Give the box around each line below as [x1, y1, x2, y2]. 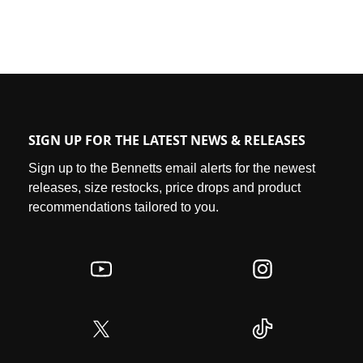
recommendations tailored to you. [28, 200, 219, 215]
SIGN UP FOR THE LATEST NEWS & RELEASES [28, 131, 305, 150]
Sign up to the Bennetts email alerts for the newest [28, 161, 315, 176]
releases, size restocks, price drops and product [28, 181, 301, 195]
